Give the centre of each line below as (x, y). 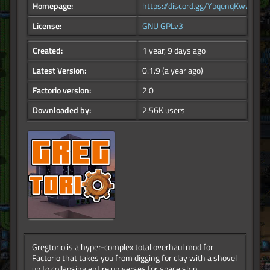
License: (47, 26)
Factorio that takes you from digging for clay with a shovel (134, 258)
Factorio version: (62, 91)
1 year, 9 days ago (174, 51)
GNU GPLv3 (163, 26)
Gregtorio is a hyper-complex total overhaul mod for (123, 247)
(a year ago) (183, 71)
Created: (48, 51)
